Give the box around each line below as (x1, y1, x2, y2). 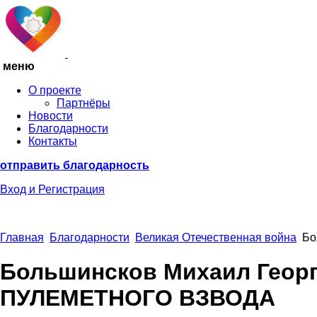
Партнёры (57, 97, 110, 109)
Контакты (28, 135, 77, 147)
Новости (28, 110, 73, 122)
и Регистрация (29, 183, 105, 195)
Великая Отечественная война (135, 231, 296, 243)
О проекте (28, 84, 81, 96)
